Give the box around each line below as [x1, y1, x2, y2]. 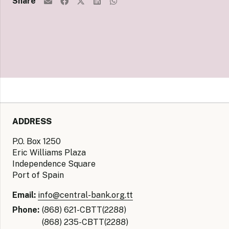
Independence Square [12, 159, 96, 169]
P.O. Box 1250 [12, 136, 61, 147]
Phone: [12, 205, 39, 215]
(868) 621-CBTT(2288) [42, 205, 126, 215]
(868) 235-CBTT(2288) [42, 217, 128, 227]
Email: [12, 190, 36, 200]
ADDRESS [12, 117, 52, 127]
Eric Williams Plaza [12, 148, 86, 158]
